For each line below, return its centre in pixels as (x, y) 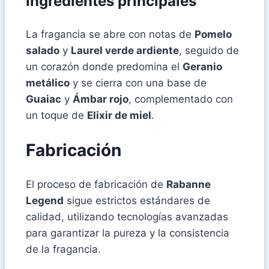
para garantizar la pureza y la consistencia (128, 233)
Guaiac (44, 99)
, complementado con (181, 99)
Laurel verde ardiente (125, 50)
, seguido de (209, 50)
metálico (48, 83)
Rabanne (189, 185)
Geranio (202, 66)
